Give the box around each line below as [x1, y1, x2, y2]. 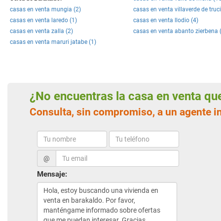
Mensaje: [37, 170, 67, 179]
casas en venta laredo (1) [10, 17, 77, 24]
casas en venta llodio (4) [133, 17, 198, 24]
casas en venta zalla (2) [10, 28, 73, 35]
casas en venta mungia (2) [10, 6, 81, 13]
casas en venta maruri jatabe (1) [10, 38, 96, 45]
